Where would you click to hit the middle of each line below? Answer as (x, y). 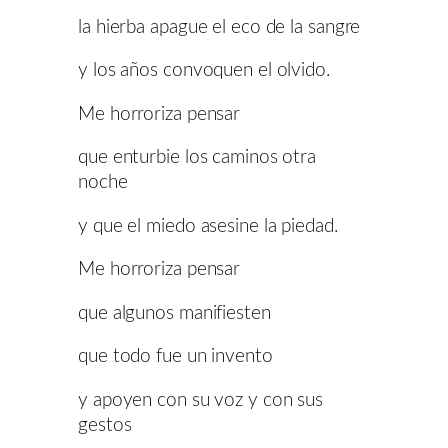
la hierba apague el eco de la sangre (219, 27)
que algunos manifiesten (174, 313)
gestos (105, 425)
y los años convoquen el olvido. (204, 71)
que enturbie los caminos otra (197, 158)
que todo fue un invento (175, 357)
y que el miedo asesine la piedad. (208, 226)
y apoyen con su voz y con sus (201, 400)
